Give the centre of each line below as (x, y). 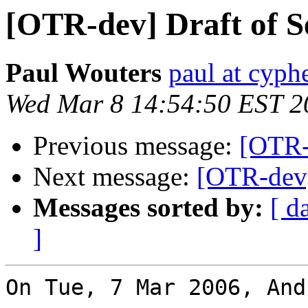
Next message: (115, 177)
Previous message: (136, 146)
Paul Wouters (84, 73)
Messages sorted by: (148, 208)
